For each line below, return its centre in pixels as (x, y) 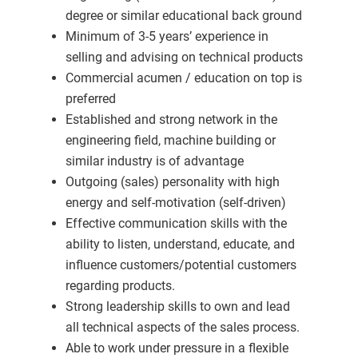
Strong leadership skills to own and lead (177, 306)
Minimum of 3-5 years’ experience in (167, 36)
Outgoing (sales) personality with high (172, 182)
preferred (90, 99)
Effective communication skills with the (176, 223)
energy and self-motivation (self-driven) (175, 203)
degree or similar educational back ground (183, 16)
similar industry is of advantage (154, 161)
